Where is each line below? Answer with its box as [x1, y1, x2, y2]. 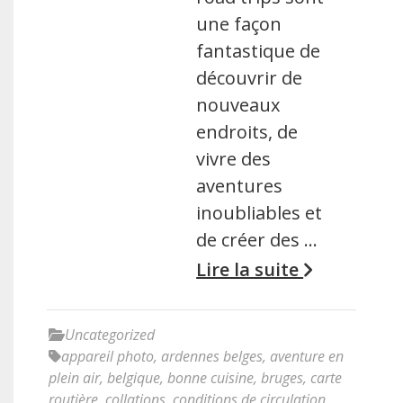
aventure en [270, 346, 344, 366]
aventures [196, 174, 283, 198]
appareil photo [61, 346, 154, 366]
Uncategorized [65, 325, 155, 345]
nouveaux [196, 93, 281, 117]
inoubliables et [196, 201, 323, 225]
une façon [196, 12, 282, 36]
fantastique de [196, 39, 321, 63]
